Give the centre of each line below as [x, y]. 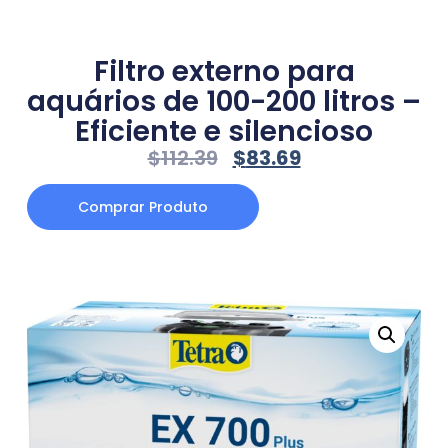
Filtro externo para [224, 72]
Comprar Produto [142, 206]
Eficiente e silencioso [224, 132]
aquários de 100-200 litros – [224, 102]
